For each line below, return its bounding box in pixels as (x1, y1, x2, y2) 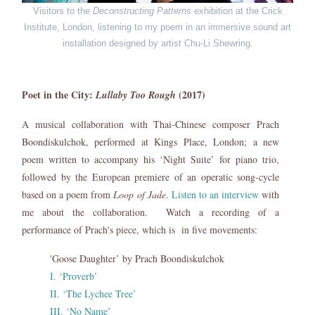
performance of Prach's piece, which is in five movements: (22, 222, 257, 236)
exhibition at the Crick (191, 5, 283, 16)
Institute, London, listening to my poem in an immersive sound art (24, 21, 291, 32)
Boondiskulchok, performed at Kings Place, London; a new (22, 134, 279, 148)
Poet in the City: (22, 86, 96, 102)
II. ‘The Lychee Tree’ (50, 286, 136, 300)
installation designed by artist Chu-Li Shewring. (62, 37, 253, 49)
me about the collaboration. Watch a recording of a (22, 205, 279, 219)
